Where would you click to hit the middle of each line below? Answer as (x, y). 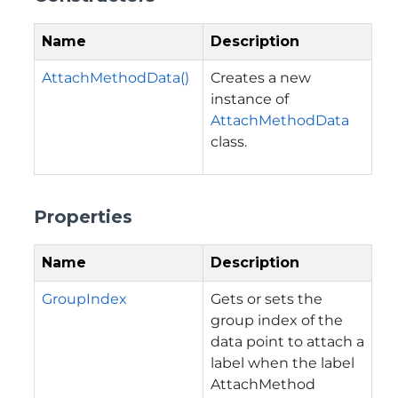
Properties (83, 216)
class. (229, 141)
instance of (250, 99)
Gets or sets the (267, 298)
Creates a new (261, 77)
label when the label (283, 362)
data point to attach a (287, 341)
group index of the (277, 320)
